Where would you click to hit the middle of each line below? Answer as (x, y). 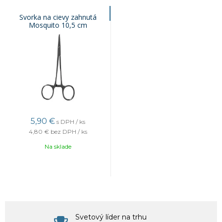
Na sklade (58, 146)
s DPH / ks (71, 122)
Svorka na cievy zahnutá (58, 17)
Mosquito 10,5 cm (58, 25)
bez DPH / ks (69, 132)
